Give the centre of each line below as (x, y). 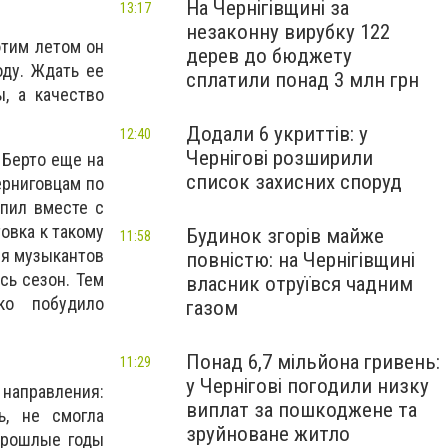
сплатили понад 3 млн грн (302, 80)
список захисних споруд (294, 182)
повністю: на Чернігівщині (300, 260)
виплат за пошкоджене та (301, 410)
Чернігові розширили (279, 158)
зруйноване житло (268, 434)
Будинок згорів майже (285, 236)
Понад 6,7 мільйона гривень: (313, 362)
